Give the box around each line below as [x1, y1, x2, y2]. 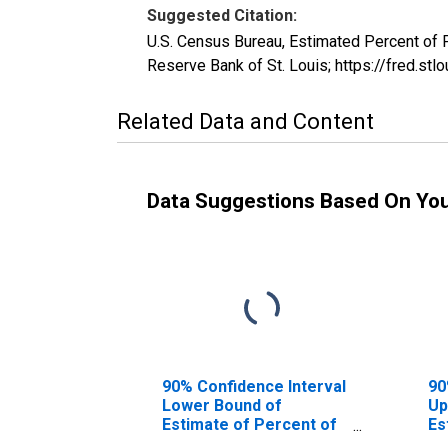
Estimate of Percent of [162, 414, 337, 434]
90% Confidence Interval [162, 376, 346, 396]
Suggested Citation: [147, 5, 297, 25]
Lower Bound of [162, 395, 282, 415]
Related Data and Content [117, 108, 374, 134]
